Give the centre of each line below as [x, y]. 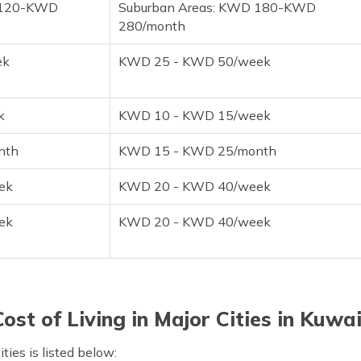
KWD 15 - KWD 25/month [197, 150]
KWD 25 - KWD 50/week [195, 61]
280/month [152, 25]
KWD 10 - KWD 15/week [195, 115]
